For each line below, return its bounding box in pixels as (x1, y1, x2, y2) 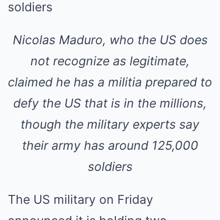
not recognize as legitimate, (30, 54, 190, 68)
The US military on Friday (8, 192, 153, 207)
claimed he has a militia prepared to (8, 75, 212, 89)
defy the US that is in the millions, (13, 96, 207, 110)
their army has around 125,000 (22, 138, 198, 153)
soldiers (87, 159, 133, 174)
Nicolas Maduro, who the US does (12, 32, 208, 47)
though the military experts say (21, 117, 199, 132)
